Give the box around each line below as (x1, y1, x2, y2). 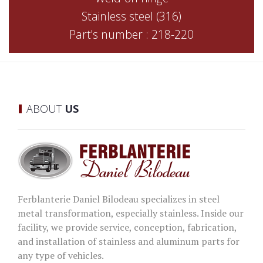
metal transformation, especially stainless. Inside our (18, 206, 244, 220)
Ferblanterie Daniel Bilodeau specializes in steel (18, 192, 220, 205)
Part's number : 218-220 (69, 26, 194, 42)
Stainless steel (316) (82, 8, 181, 24)
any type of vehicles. (18, 248, 104, 262)
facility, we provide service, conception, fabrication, (18, 220, 237, 234)
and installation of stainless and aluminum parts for (18, 234, 240, 248)
